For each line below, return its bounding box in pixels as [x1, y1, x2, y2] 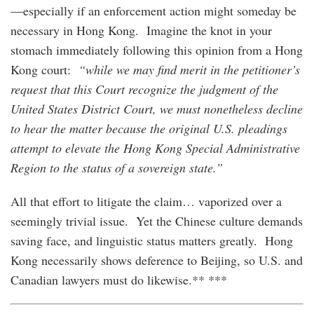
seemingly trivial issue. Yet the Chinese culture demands [11, 212, 303, 229]
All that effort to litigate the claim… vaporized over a [11, 192, 282, 210]
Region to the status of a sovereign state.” [11, 158, 223, 176]
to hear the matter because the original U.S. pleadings [11, 119, 287, 137]
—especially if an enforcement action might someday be [11, 1, 296, 19]
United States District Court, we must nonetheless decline [11, 100, 303, 117]
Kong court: [11, 60, 78, 78]
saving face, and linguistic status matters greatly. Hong [11, 231, 293, 249]
